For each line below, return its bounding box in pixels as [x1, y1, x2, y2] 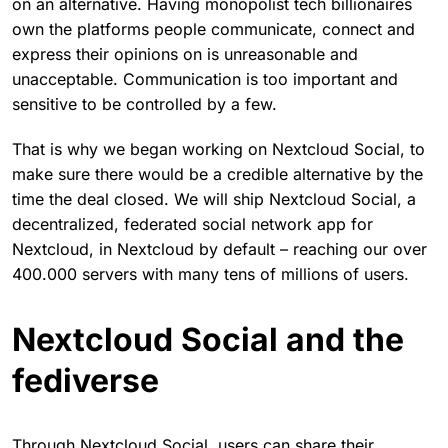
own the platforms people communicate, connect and [12, 18, 415, 39]
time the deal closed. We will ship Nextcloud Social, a [12, 188, 416, 209]
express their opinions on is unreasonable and [12, 43, 358, 64]
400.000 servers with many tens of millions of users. [12, 263, 409, 284]
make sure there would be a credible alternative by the [12, 163, 423, 184]
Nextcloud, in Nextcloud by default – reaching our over [12, 238, 427, 259]
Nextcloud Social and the [12, 319, 404, 359]
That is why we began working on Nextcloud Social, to [12, 138, 425, 159]
